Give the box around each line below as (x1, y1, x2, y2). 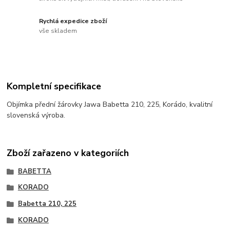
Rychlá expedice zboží (39, 16, 107, 25)
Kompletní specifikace (7, 80, 102, 92)
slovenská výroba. (7, 110, 66, 120)
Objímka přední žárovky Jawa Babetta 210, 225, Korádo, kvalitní (7, 99, 213, 109)
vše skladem (39, 27, 78, 35)
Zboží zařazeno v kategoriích (7, 147, 129, 160)
